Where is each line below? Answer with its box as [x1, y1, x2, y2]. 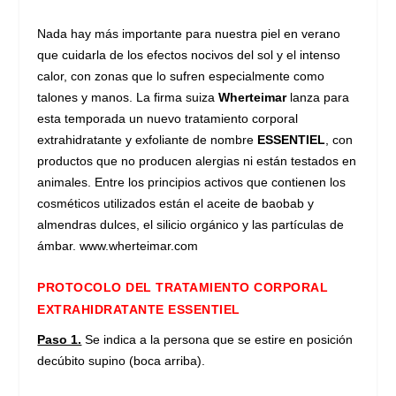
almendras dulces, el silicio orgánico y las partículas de [37, 217, 345, 232]
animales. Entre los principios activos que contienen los [37, 175, 346, 190]
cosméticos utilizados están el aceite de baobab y [37, 196, 315, 211]
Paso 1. [37, 332, 82, 347]
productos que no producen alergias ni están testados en [37, 154, 357, 169]
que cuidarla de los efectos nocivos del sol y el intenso [37, 48, 341, 63]
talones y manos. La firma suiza [37, 90, 219, 105]
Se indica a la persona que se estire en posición [81, 332, 354, 347]
